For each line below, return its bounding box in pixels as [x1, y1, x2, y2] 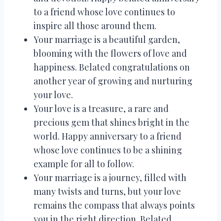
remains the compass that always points [34, 199, 195, 211]
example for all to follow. [34, 157, 134, 170]
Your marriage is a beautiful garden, [34, 33, 180, 45]
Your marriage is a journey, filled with [34, 171, 186, 184]
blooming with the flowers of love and [34, 47, 187, 59]
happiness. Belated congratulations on [34, 61, 190, 73]
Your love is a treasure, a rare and [34, 102, 169, 114]
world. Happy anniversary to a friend [34, 130, 182, 142]
